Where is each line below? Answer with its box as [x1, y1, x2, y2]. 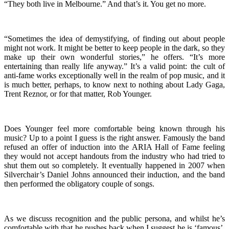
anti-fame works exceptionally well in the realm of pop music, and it [4, 71, 225, 80]
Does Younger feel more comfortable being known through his [4, 124, 225, 133]
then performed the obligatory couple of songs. [4, 179, 154, 188]
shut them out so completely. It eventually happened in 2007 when [4, 161, 225, 170]
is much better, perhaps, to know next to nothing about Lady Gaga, [4, 80, 225, 89]
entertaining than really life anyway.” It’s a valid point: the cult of [4, 61, 225, 71]
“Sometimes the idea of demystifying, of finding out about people [4, 34, 225, 43]
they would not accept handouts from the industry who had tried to [4, 151, 225, 161]
